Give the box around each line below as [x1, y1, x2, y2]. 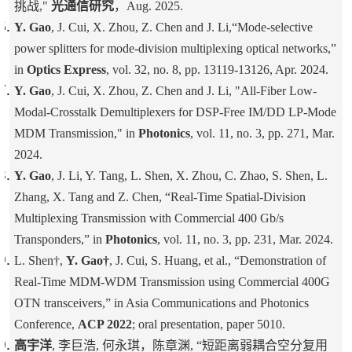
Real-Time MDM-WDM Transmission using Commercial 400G [13, 275, 330, 289]
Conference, [13, 317, 78, 332]
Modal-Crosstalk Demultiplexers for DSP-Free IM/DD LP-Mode [13, 105, 336, 119]
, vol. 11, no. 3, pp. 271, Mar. [189, 126, 335, 141]
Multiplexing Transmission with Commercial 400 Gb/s [13, 211, 284, 225]
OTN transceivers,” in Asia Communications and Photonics [13, 296, 309, 310]
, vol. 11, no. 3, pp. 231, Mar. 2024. [156, 233, 333, 247]
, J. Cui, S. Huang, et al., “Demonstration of [108, 254, 326, 268]
